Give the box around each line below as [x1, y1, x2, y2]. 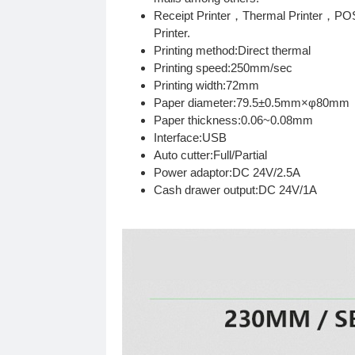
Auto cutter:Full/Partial [154, 148, 268, 162]
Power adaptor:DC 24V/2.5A [154, 166, 301, 180]
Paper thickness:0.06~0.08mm [154, 113, 314, 128]
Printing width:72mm [154, 78, 260, 93]
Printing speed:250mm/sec [154, 61, 293, 75]
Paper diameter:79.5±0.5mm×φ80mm [154, 96, 350, 110]
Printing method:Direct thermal [154, 44, 311, 58]
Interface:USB [154, 131, 227, 145]
